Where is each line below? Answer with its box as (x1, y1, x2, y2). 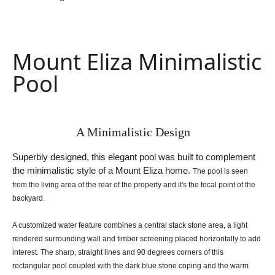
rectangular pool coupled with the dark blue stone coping (12, 261, 203, 271)
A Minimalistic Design (76, 125, 190, 139)
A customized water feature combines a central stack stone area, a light (12, 221, 247, 230)
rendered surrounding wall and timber (12, 234, 140, 244)
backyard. (12, 194, 47, 203)
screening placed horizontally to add (140, 234, 261, 244)
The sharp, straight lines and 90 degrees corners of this (41, 248, 223, 257)
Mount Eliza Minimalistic (12, 47, 261, 77)
